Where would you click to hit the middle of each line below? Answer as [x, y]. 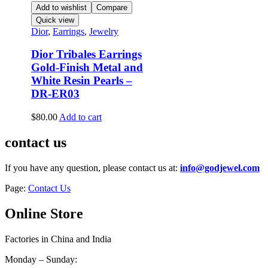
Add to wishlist [61, 7]
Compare [112, 7]
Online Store [44, 213]
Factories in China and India [58, 239]
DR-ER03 [55, 94]
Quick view [55, 20]
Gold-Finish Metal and [87, 68]
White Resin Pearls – [81, 81]
